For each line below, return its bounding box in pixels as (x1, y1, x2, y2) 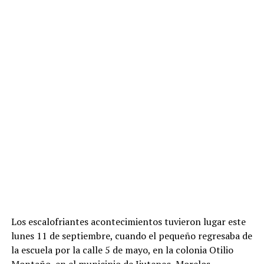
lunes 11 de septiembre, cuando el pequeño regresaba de (11, 229, 252, 242)
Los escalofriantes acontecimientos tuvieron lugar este (11, 215, 246, 228)
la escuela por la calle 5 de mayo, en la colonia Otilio (11, 243, 233, 256)
